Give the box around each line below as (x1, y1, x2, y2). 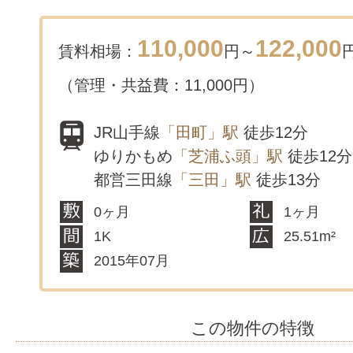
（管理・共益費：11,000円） (58, 76, 264, 94)
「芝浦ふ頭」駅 (173, 147, 283, 165)
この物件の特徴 (190, 318, 314, 338)
